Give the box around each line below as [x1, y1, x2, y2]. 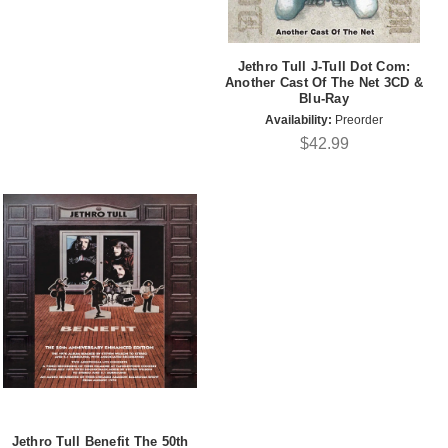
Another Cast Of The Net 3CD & [224, 74, 424, 90]
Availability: [265, 113, 332, 128]
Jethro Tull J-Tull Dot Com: [237, 58, 411, 74]
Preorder [332, 113, 383, 128]
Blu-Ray [299, 90, 349, 106]
